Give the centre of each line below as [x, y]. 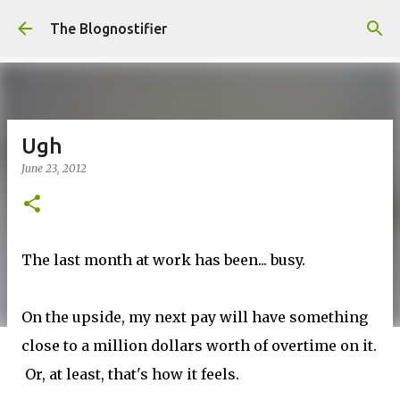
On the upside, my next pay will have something [195, 317]
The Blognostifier [108, 29]
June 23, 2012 [54, 168]
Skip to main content [200, 22]
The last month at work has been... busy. [163, 260]
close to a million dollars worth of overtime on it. [199, 346]
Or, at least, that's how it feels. [130, 374]
